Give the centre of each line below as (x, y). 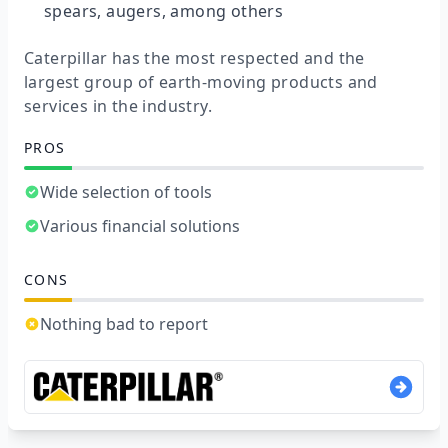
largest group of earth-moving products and (201, 82)
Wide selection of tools (126, 191)
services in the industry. (118, 106)
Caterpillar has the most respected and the (194, 58)
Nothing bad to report (124, 323)
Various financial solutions (140, 225)
